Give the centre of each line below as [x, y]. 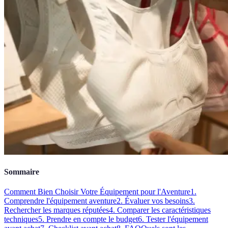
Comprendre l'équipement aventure [60, 201]
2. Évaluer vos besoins [153, 201]
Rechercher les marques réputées [56, 210]
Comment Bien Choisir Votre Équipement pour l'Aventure [97, 192]
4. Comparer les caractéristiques [160, 210]
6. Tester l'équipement [173, 219]
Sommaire [22, 172]
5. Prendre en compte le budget [88, 219]
